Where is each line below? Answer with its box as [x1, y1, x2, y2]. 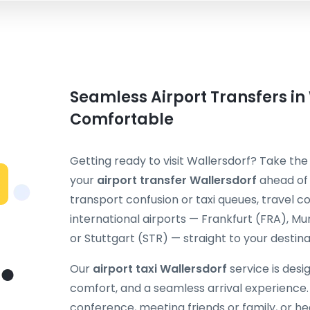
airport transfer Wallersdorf [97, 172, 257, 188]
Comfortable [70, 109, 174, 130]
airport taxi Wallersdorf [93, 261, 227, 277]
